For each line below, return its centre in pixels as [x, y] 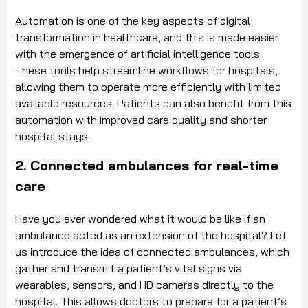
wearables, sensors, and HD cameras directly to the [144, 285]
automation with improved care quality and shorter [141, 120]
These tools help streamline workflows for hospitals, [146, 70]
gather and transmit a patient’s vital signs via [129, 268]
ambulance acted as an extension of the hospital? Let [151, 235]
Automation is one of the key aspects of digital [133, 21]
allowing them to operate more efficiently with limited [148, 87]
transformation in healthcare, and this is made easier [147, 37]
